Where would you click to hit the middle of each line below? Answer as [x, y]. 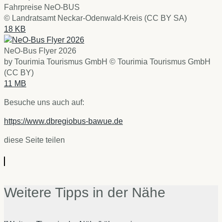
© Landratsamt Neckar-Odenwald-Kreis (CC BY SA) [95, 18]
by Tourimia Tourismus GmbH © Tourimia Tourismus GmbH [107, 62]
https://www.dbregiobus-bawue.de [63, 121]
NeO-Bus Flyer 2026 [40, 51]
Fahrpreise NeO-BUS [42, 7]
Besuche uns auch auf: [44, 103]
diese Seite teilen [34, 140]
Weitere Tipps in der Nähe [85, 193]
